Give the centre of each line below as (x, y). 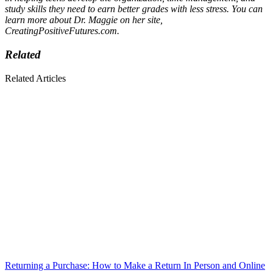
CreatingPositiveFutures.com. (62, 31)
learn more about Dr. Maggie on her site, (84, 20)
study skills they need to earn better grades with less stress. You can (134, 9)
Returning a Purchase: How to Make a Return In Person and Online (135, 265)
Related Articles (35, 78)
